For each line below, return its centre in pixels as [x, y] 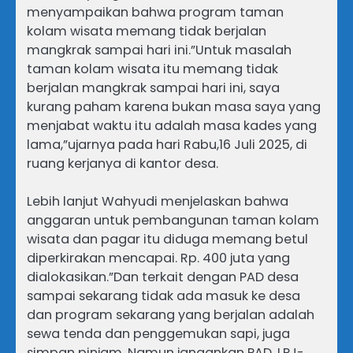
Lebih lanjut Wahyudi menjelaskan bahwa [158, 202]
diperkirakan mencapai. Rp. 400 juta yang [158, 258]
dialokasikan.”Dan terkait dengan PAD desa [163, 277]
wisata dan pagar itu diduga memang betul [167, 240]
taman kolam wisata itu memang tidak [152, 69]
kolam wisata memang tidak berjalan [147, 32]
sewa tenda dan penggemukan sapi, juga [158, 334]
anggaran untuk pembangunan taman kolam [173, 221]
